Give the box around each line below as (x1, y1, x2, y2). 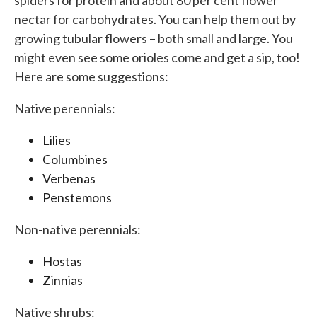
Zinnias (42, 272, 83, 289)
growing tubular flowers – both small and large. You (14, 30, 293, 47)
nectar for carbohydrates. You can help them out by (14, 11, 296, 28)
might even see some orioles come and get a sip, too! (14, 50, 300, 66)
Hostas (42, 253, 82, 270)
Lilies (42, 132, 71, 149)
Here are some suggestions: (14, 69, 168, 85)
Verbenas (42, 171, 96, 187)
